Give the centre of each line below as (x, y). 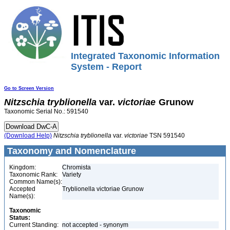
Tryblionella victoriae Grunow (103, 189)
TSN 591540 (166, 136)
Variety (72, 175)
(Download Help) (28, 136)
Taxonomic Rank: (33, 175)
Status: (20, 218)
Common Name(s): (36, 182)
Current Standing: (34, 225)
